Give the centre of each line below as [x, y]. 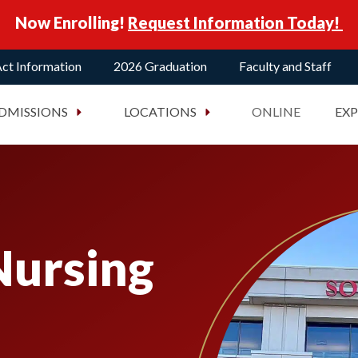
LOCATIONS [160, 111]
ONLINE [276, 111]
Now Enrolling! [72, 22]
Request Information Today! [235, 22]
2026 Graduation [161, 66]
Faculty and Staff [286, 66]
